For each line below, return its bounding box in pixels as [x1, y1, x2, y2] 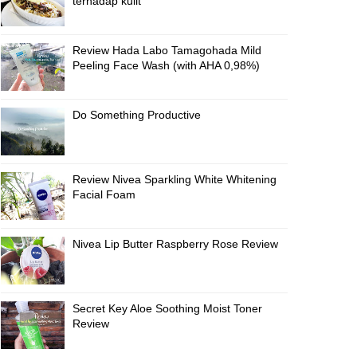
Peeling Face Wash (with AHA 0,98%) [73, 59, 260, 72]
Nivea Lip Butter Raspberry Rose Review [73, 237, 278, 250]
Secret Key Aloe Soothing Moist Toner [73, 302, 262, 315]
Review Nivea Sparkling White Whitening [73, 173, 277, 186]
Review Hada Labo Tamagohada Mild [73, 44, 261, 57]
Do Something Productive [73, 108, 201, 121]
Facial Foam [73, 188, 135, 201]
